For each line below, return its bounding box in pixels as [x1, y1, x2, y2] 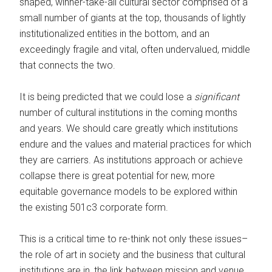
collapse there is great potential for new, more [19, 169, 216, 182]
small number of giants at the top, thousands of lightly [19, 12, 246, 24]
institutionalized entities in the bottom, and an [19, 27, 210, 39]
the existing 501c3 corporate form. [19, 201, 169, 213]
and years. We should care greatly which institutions [19, 122, 239, 134]
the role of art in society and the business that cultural [19, 248, 246, 260]
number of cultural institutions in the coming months [19, 106, 238, 118]
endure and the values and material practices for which [19, 138, 252, 150]
